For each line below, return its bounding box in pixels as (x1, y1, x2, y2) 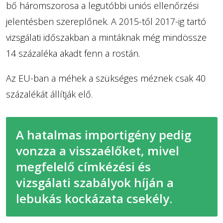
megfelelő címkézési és (15, 158, 151, 175)
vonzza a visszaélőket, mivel (15, 142, 179, 159)
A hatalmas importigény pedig (15, 126, 191, 143)
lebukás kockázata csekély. (15, 190, 172, 207)
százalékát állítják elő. (5, 88, 93, 100)
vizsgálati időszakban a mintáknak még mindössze (5, 31, 207, 43)
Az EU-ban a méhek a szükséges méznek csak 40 (5, 72, 206, 84)
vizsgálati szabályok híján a (15, 174, 174, 191)
